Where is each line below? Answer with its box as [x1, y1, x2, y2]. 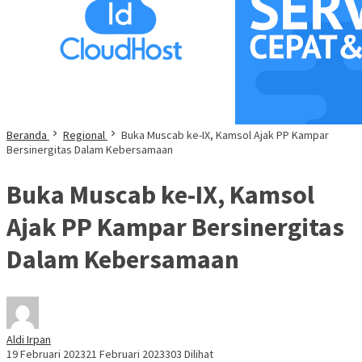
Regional [63, 128, 105, 142]
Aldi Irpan [6, 332, 51, 347]
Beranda [6, 128, 47, 142]
